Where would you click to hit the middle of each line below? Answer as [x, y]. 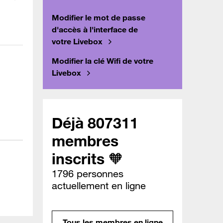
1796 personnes [88, 174]
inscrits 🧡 [88, 159]
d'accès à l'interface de [95, 30]
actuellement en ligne [99, 186]
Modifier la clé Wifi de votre [103, 61]
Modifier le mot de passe [99, 18]
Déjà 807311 [95, 123]
